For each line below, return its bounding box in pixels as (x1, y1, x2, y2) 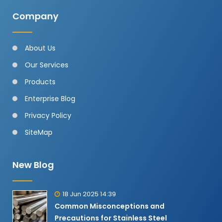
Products (25, 76, 55, 87)
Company (12, 9, 58, 22)
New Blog (12, 158, 54, 171)
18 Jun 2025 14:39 (62, 189, 116, 199)
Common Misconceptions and (55, 201, 165, 211)
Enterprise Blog (25, 93, 75, 104)
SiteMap (25, 127, 53, 137)
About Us (25, 43, 55, 53)
